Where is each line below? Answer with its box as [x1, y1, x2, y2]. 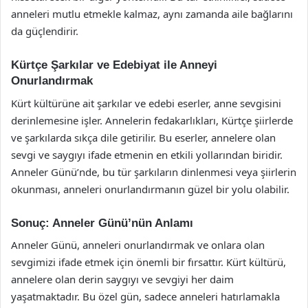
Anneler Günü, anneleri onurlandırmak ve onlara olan [11, 238, 265, 252]
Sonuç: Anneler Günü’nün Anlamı [11, 216, 193, 230]
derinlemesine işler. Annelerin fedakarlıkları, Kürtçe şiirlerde [11, 113, 293, 127]
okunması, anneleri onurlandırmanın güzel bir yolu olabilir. [11, 181, 289, 196]
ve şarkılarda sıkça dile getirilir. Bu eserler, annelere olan [11, 130, 276, 144]
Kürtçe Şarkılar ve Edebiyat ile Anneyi [11, 58, 217, 71]
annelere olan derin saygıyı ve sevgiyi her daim [11, 272, 234, 286]
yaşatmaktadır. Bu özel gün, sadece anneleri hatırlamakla [11, 289, 280, 303]
